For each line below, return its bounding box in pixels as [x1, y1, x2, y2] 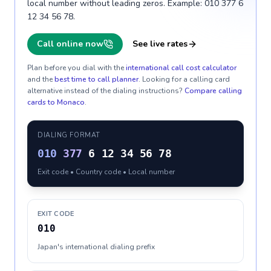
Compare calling [184, 86, 242, 96]
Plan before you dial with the [27, 63, 124, 73]
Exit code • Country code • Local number [38, 167, 175, 177]
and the [27, 74, 53, 84]
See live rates [132, 38, 188, 50]
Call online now [37, 38, 103, 50]
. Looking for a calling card [139, 74, 230, 84]
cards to [27, 97, 57, 107]
